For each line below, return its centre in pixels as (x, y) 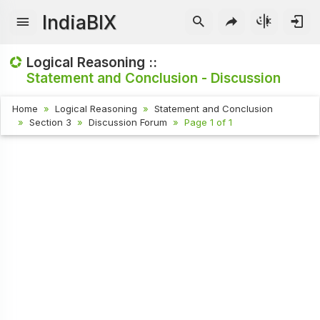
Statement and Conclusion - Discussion (154, 78)
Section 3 (51, 122)
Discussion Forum (128, 122)
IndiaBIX (80, 22)
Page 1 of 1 (209, 122)
